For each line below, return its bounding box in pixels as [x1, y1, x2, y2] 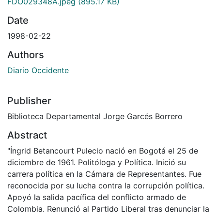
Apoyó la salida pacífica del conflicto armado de [7, 192, 186, 202]
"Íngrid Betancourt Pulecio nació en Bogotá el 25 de [7, 145, 198, 155]
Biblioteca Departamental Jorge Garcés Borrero [7, 111, 183, 121]
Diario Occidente [7, 65, 69, 75]
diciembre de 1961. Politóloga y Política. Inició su [7, 157, 186, 167]
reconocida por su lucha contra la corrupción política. [7, 180, 204, 190]
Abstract [7, 129, 47, 141]
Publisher [7, 94, 51, 107]
